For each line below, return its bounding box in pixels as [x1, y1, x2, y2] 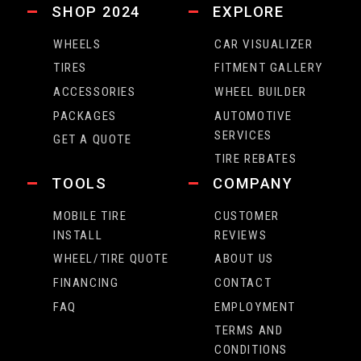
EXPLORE [213, 2, 284, 20]
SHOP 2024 [52, 2, 140, 20]
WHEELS [53, 36, 102, 52]
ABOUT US [214, 251, 274, 267]
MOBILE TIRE [53, 208, 127, 223]
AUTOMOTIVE [214, 108, 293, 123]
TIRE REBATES [214, 151, 297, 167]
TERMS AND [214, 323, 284, 338]
